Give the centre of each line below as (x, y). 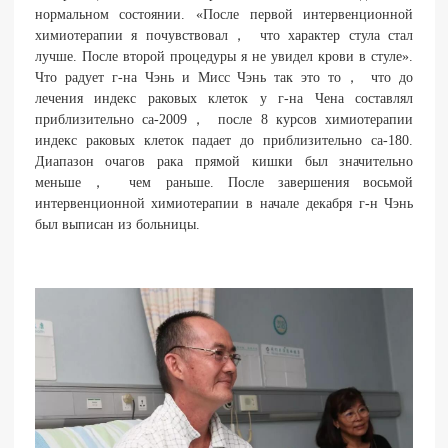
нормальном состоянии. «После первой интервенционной (224, 14)
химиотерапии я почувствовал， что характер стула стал (224, 35)
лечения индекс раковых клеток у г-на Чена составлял (224, 98)
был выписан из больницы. (117, 224)
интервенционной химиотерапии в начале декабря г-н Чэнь (224, 203)
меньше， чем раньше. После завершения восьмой (224, 182)
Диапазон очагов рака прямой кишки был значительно (224, 161)
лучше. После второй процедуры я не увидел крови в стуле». (224, 56)
